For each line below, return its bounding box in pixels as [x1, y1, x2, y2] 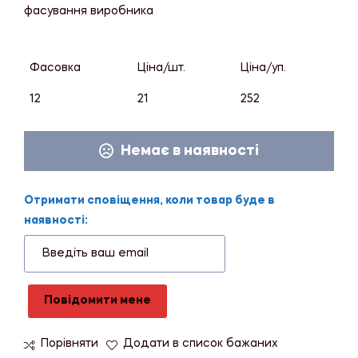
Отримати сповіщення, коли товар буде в [24, 195, 275, 207]
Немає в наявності [120, 143, 259, 158]
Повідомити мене [43, 295, 151, 307]
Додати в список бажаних [123, 338, 278, 350]
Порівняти [41, 338, 98, 350]
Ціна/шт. [137, 62, 185, 74]
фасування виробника [24, 5, 153, 17]
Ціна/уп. [241, 62, 286, 74]
